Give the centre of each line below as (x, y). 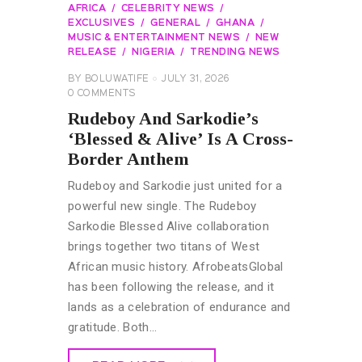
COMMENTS (106, 93)
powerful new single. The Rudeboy (162, 206)
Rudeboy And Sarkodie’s (163, 119)
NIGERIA (154, 52)
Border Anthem (128, 159)
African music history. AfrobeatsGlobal (176, 267)
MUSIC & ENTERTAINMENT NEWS (154, 38)
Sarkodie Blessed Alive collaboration (168, 227)
